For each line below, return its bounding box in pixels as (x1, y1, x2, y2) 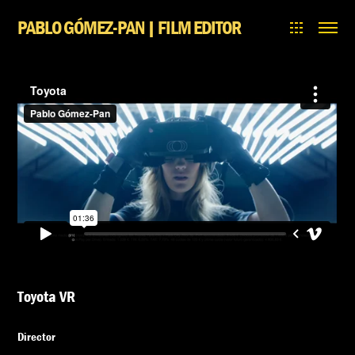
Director (17, 328, 56, 344)
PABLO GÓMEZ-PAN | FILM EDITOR (17, 16, 242, 39)
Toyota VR (17, 285, 76, 306)
